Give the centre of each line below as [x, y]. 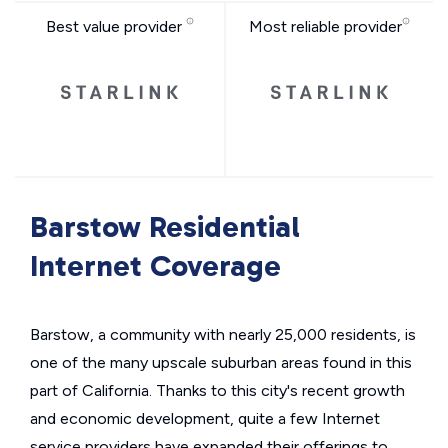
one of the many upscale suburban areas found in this [221, 362]
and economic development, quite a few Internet [205, 418]
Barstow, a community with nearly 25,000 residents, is [223, 334]
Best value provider [115, 26]
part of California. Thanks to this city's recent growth [217, 390]
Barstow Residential [165, 227]
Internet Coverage [155, 266]
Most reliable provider [325, 26]
